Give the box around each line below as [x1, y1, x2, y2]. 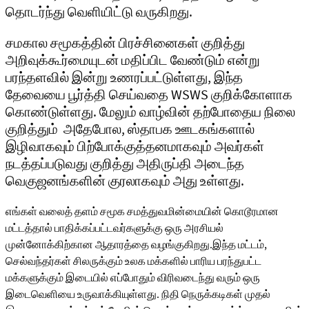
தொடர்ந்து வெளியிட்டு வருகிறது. [6, 3, 192, 20]
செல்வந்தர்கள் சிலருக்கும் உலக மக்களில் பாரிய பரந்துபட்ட [6, 254, 261, 268]
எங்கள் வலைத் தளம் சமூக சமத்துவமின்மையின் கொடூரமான [6, 204, 279, 218]
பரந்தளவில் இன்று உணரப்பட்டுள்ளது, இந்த [6, 68, 243, 86]
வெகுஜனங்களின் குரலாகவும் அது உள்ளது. [6, 172, 244, 189]
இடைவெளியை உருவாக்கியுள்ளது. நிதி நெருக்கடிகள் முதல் [6, 287, 270, 301]
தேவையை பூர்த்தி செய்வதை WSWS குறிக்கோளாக [6, 86, 292, 103]
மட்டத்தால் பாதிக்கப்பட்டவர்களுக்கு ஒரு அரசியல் [6, 221, 223, 235]
